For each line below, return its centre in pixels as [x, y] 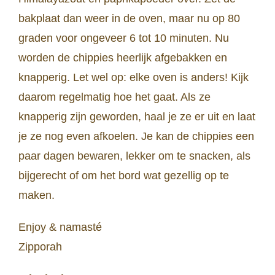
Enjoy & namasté [60, 227]
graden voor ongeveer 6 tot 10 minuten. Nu [124, 38]
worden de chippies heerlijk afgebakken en [123, 58]
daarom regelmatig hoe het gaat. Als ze [114, 97]
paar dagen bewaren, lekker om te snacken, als [134, 156]
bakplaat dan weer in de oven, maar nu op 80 [129, 19]
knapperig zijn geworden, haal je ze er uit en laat [137, 117]
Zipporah [40, 247]
